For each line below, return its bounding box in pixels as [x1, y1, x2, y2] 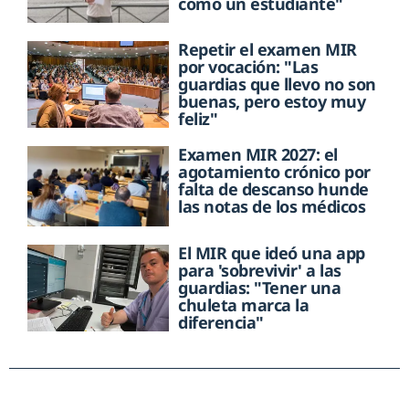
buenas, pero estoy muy [178, 90, 366, 113]
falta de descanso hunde [178, 178, 369, 201]
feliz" [178, 108, 218, 131]
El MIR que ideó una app [178, 241, 365, 264]
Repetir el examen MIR [178, 38, 357, 61]
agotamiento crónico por [178, 161, 371, 184]
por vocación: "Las [178, 56, 319, 79]
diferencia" [178, 310, 264, 333]
